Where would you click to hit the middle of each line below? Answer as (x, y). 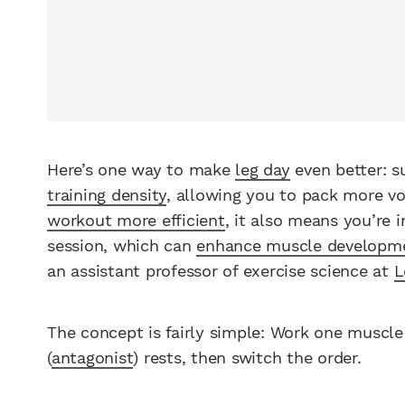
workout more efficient (136, 221)
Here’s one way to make (141, 170)
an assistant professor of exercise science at (221, 271)
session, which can (122, 246)
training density (107, 195)
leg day (263, 170)
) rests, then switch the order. (247, 357)
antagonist (92, 357)
